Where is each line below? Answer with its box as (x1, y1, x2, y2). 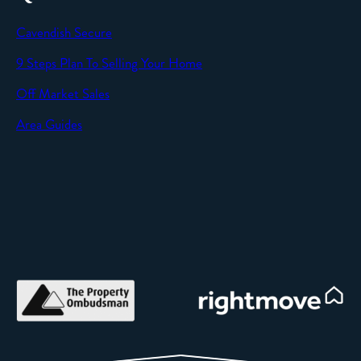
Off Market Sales (16, 84, 110, 103)
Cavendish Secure (16, 23, 112, 42)
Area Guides (16, 114, 82, 134)
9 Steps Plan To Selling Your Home (16, 53, 202, 73)
